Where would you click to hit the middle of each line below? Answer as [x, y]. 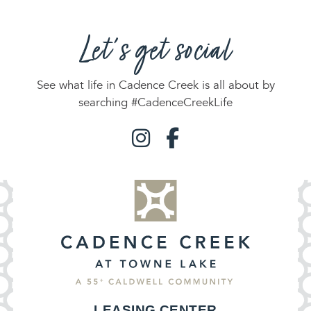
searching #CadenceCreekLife [155, 103]
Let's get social [155, 52]
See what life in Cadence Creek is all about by [155, 85]
